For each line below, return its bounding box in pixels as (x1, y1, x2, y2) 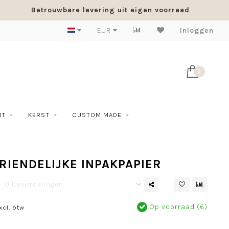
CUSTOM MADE (72, 111, 122, 119)
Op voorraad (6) (147, 202, 208, 211)
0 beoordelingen (4, 180, 63, 189)
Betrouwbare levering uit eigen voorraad (31, 6, 190, 14)
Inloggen (180, 26, 214, 35)
